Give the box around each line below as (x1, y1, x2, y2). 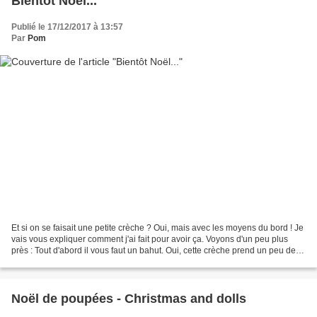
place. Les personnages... (11, 256, 110, 267)
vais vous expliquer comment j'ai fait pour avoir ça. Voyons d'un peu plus (11, 234, 288, 244)
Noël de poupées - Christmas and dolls (11, 291, 246, 306)
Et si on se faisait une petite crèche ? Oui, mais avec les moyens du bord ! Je (11, 222, 304, 233)
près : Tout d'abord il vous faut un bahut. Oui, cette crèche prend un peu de (11, 245, 296, 255)
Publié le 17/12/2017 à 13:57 (11, 22, 123, 33)
